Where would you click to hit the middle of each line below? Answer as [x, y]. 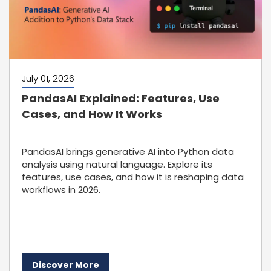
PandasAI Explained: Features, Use [121, 98]
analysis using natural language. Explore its [117, 164]
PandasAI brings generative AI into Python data [128, 152]
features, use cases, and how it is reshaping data [133, 177]
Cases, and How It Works [92, 114]
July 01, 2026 [48, 78]
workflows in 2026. [61, 190]
